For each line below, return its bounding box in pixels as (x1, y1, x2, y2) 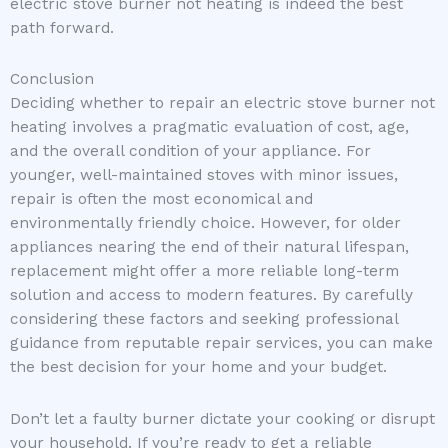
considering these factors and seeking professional (10, 310, 398, 329)
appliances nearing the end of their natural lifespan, (10, 238, 409, 257)
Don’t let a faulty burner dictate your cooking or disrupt (10, 409, 435, 428)
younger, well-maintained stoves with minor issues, (10, 166, 398, 185)
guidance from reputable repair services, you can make (10, 334, 433, 353)
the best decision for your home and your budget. (10, 358, 387, 377)
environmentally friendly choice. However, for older (10, 214, 401, 233)
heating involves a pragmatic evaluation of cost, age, (10, 118, 409, 137)
